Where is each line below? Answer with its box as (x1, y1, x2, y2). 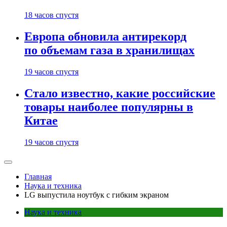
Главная (24, 172, 52, 181)
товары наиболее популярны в (24, 100, 193, 114)
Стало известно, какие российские (24, 87, 215, 100)
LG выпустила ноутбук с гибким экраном (24, 191, 169, 199)
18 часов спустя (24, 11, 79, 20)
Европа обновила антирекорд (24, 30, 186, 44)
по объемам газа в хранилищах (24, 44, 195, 57)
